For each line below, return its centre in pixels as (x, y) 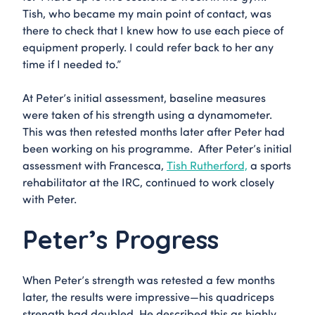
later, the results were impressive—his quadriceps (148, 296)
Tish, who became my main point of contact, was (147, 13)
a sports (269, 165)
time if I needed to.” (72, 63)
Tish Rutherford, (207, 165)
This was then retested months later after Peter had (154, 131)
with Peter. (50, 198)
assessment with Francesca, (95, 165)
